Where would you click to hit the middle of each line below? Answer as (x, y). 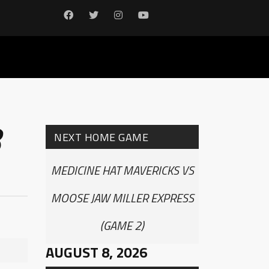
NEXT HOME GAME (101, 137)
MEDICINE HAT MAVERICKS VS (122, 170)
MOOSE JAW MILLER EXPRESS (122, 198)
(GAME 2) (122, 225)
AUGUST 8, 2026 (96, 252)
